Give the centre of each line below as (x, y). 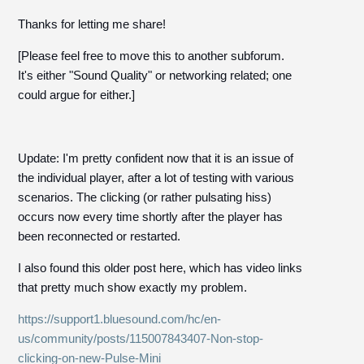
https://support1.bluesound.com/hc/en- (120, 319)
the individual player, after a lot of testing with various (156, 178)
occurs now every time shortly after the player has (151, 217)
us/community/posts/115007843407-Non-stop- (141, 338)
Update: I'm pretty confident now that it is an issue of (156, 158)
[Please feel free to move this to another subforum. (152, 56)
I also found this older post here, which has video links (160, 268)
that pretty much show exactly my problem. (133, 287)
